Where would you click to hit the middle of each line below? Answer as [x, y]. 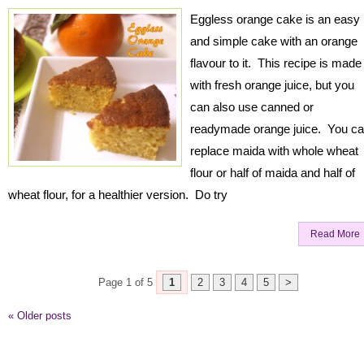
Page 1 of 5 [126, 282]
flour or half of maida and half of [273, 173]
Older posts [43, 316]
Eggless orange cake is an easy [275, 19]
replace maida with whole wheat [274, 151]
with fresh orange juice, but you [272, 85]
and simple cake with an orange [274, 41]
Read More [335, 234]
